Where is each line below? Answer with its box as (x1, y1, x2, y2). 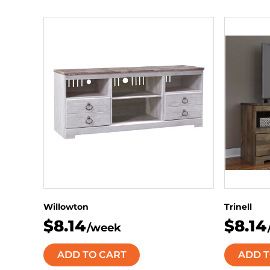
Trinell (224, 202, 252, 212)
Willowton (43, 202, 89, 212)
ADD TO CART (57, 250, 127, 260)
